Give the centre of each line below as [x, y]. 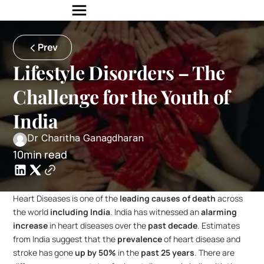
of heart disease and [202, 239]
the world [32, 212]
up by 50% [96, 253]
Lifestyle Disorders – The [119, 72]
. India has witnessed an [156, 212]
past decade [173, 225]
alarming [219, 212]
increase [31, 225]
